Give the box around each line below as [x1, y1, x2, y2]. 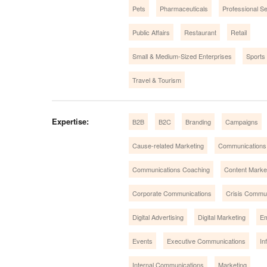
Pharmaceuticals [160, 3, 208, 13]
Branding [185, 116, 211, 126]
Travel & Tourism [132, 74, 181, 85]
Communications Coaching [132, 164, 210, 174]
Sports [246, 51, 265, 61]
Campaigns [225, 116, 258, 126]
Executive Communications [167, 235, 246, 246]
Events [132, 235, 153, 246]
